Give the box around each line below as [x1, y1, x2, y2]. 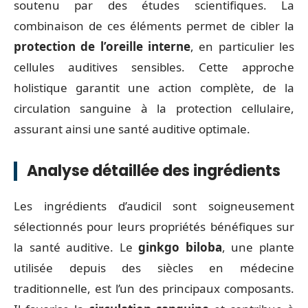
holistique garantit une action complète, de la [14, 79, 294, 96]
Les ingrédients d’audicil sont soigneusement [14, 198, 294, 214]
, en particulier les [190, 38, 294, 54]
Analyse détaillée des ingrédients [27, 159, 280, 181]
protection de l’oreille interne [14, 38, 190, 54]
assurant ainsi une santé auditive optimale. [14, 120, 250, 137]
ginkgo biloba [138, 239, 222, 255]
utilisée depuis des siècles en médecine [14, 260, 294, 276]
